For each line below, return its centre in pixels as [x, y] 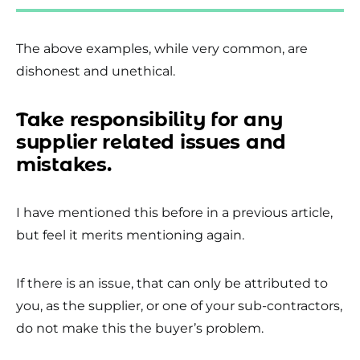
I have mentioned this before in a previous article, [174, 213]
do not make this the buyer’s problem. [140, 328]
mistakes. [64, 164]
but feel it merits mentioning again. [130, 235]
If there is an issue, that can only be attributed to [172, 283]
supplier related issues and [151, 142]
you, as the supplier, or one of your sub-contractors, [179, 306]
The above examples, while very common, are [162, 49]
